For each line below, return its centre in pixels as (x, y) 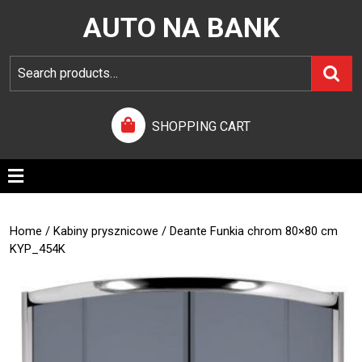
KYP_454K (38, 249)
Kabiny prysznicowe (106, 231)
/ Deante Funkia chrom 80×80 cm (248, 231)
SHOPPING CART (201, 126)
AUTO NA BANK (181, 27)
